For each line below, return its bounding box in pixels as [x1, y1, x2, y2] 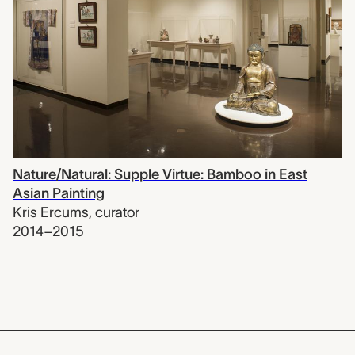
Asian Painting [13, 185, 105, 202]
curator [95, 204, 139, 221]
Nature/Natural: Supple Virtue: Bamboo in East [13, 166, 307, 183]
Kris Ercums [13, 204, 89, 221]
